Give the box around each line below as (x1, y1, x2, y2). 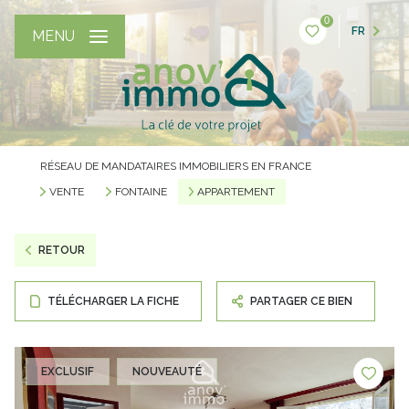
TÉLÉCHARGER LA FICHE (47, 295, 180, 308)
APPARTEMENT (197, 185, 276, 198)
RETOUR (37, 244, 85, 257)
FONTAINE (114, 185, 167, 198)
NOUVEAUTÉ (132, 365, 202, 378)
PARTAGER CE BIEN (250, 295, 353, 308)
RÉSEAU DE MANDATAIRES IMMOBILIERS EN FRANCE (40, 160, 311, 173)
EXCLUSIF (41, 365, 94, 378)
